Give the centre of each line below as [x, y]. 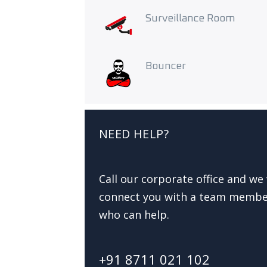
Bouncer [166, 66]
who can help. [134, 215]
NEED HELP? [134, 134]
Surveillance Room [190, 19]
